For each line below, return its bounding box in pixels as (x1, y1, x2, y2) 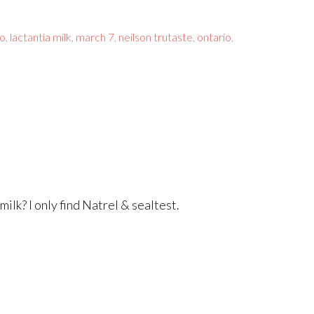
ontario (197, 30, 231, 43)
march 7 (76, 30, 114, 43)
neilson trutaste (118, 30, 193, 43)
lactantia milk (10, 30, 71, 43)
